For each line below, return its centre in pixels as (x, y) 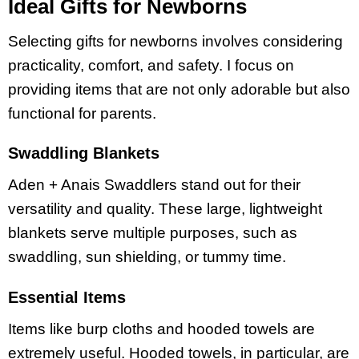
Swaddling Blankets (84, 153)
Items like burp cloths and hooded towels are (161, 329)
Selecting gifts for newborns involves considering (175, 41)
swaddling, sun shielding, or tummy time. (147, 257)
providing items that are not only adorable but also (179, 89)
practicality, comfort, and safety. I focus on (151, 65)
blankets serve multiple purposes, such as (153, 233)
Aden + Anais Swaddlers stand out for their (154, 185)
